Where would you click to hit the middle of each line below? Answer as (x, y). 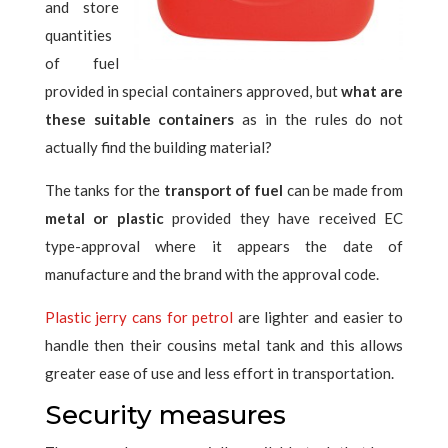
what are (372, 91)
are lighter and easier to (318, 317)
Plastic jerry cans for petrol (139, 317)
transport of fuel (223, 190)
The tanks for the (104, 190)
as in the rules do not (319, 119)
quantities (78, 35)
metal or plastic (104, 218)
